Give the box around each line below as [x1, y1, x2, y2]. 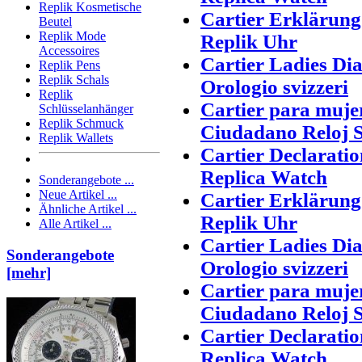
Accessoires [39, 44, 99, 58]
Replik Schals [39, 73, 109, 87]
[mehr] [6, 264, 51, 282]
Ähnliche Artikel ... [39, 202, 137, 217]
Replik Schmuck [39, 116, 124, 131]
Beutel [39, 15, 72, 29]
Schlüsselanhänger [39, 102, 133, 116]
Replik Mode [39, 29, 106, 44]
